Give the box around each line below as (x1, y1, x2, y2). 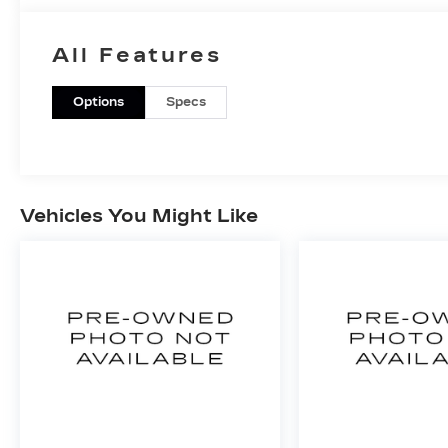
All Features (52, 42, 222, 67)
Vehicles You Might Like (20, 204, 258, 227)
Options (73, 94, 125, 109)
